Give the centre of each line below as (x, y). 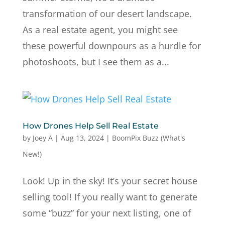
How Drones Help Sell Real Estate (90, 126)
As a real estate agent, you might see (100, 30)
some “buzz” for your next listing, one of (106, 213)
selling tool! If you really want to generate (110, 197)
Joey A (42, 138)
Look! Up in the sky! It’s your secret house (110, 181)
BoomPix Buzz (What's (148, 138)
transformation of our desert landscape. (107, 14)
